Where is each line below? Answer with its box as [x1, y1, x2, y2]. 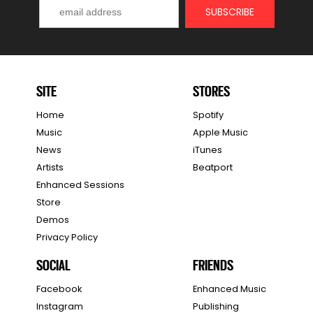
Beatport [193, 161, 233, 174]
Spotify [193, 109, 224, 122]
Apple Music [193, 126, 249, 139]
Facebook [36, 283, 82, 296]
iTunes [193, 144, 223, 156]
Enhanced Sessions [36, 179, 125, 191]
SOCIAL [36, 254, 71, 275]
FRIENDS [193, 254, 234, 275]
